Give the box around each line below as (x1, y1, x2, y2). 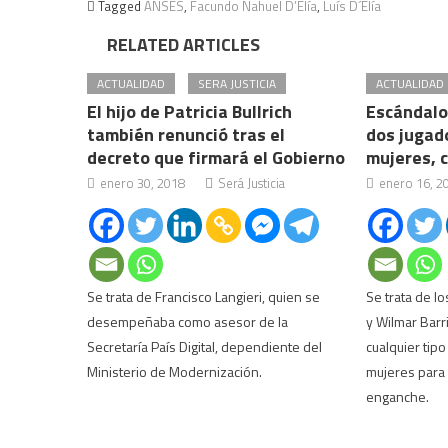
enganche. (365, 386, 429, 407)
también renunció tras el (87, 121, 286, 148)
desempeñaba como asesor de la (87, 311, 289, 332)
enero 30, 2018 (100, 173, 186, 193)
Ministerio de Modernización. (87, 361, 263, 382)
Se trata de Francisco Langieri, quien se (87, 286, 321, 307)
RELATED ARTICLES (107, 31, 260, 58)
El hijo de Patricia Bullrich (87, 98, 293, 125)
